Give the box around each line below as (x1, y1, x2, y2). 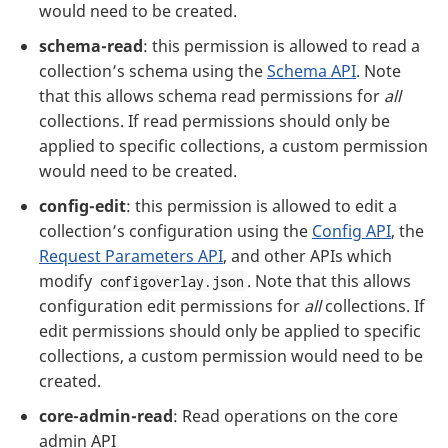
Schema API (267, 59, 356, 82)
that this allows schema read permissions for (39, 84, 384, 107)
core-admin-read (39, 404, 173, 427)
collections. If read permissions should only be (39, 109, 390, 132)
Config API (312, 219, 391, 242)
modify (39, 269, 96, 292)
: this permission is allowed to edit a (126, 194, 397, 217)
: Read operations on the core (173, 404, 398, 427)
